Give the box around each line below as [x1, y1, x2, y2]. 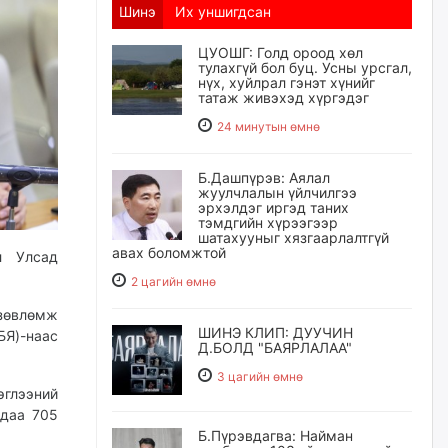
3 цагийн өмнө [217, 369, 303, 384]
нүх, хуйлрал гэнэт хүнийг [198, 74, 375, 91]
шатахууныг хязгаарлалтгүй [198, 229, 389, 246]
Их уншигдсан [175, 3, 271, 20]
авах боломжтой [112, 244, 226, 261]
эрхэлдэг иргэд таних [198, 199, 349, 216]
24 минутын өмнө [217, 119, 320, 134]
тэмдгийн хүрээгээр [198, 214, 338, 231]
